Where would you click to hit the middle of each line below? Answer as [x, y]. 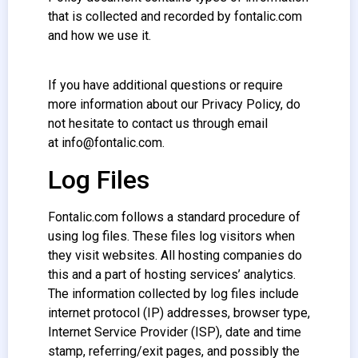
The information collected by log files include [173, 293]
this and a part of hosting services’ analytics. [172, 274]
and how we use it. [99, 36]
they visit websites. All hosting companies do [175, 255]
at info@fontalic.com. [106, 143]
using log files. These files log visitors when [171, 236]
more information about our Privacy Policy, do [174, 105]
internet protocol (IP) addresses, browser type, [179, 312]
